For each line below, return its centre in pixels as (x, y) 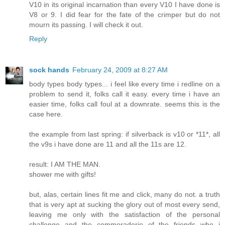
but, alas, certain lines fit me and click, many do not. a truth (125, 194)
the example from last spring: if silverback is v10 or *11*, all (125, 134)
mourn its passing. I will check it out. (86, 24)
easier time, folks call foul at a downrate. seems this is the (125, 104)
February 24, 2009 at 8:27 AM (120, 70)
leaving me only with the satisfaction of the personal (125, 214)
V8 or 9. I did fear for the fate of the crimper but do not (125, 14)
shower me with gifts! (63, 174)
